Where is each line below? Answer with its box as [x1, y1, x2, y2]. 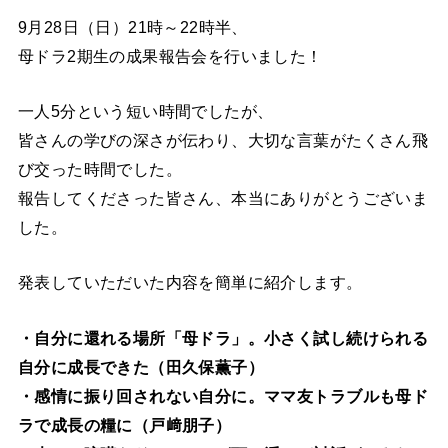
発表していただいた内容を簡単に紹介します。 [17, 273, 363, 292]
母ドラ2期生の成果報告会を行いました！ [17, 46, 323, 65]
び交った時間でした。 [17, 160, 183, 179]
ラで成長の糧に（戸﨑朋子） [17, 415, 232, 434]
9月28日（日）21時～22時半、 [17, 17, 248, 36]
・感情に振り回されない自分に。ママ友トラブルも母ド [17, 386, 429, 405]
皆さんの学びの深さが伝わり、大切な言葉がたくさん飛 [17, 131, 429, 150]
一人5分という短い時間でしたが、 [17, 102, 274, 121]
